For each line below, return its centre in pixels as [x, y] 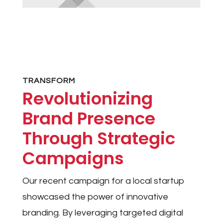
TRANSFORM [49, 81]
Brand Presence [89, 119]
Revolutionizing [87, 99]
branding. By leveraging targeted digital [103, 213]
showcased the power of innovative [95, 197]
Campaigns [73, 159]
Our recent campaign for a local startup [103, 181]
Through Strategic [99, 139]
